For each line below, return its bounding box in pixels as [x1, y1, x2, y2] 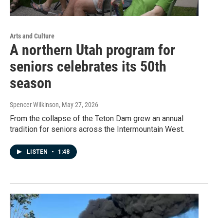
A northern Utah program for [10, 41, 175, 59]
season [10, 74, 52, 92]
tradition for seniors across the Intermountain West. [10, 125, 184, 134]
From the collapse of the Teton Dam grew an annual [10, 114, 183, 124]
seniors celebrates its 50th [10, 58, 166, 75]
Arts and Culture [10, 32, 54, 40]
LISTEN [27, 148, 49, 156]
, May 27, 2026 [59, 101, 98, 109]
